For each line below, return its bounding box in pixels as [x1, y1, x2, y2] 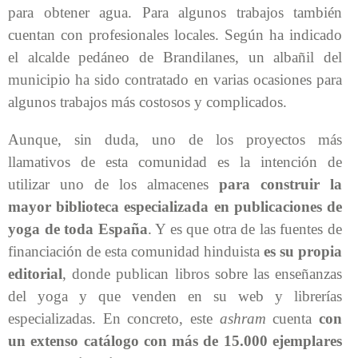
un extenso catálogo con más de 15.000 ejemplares [8, 332, 342, 349]
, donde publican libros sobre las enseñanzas [62, 265, 342, 282]
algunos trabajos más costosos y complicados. [8, 93, 287, 110]
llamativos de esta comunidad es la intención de [8, 153, 342, 170]
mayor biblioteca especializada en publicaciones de [8, 197, 342, 215]
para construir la [219, 175, 342, 193]
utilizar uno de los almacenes [8, 175, 219, 193]
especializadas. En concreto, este [8, 309, 220, 327]
